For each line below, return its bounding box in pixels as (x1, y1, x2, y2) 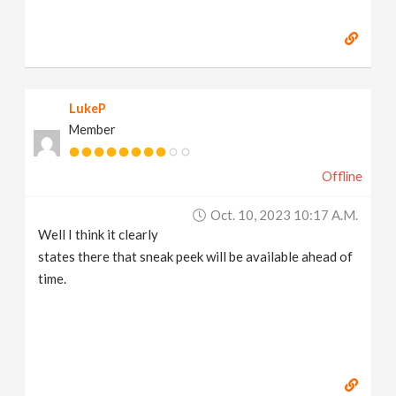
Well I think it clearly (38, 226, 159, 242)
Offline (321, 169, 362, 184)
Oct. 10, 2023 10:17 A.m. (209, 207, 358, 223)
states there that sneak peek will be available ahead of (38, 248, 354, 264)
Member (69, 122, 117, 137)
